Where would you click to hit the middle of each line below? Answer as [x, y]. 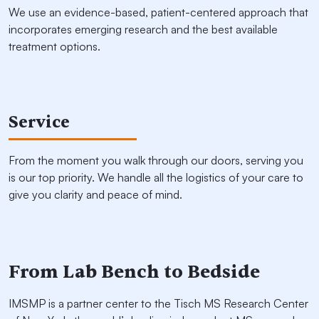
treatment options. [56, 47]
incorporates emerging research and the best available [143, 30]
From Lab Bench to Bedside [134, 272]
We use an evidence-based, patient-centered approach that [158, 12]
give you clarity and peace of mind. [95, 195]
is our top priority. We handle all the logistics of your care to [156, 178]
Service [39, 122]
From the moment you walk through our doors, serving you [156, 161]
